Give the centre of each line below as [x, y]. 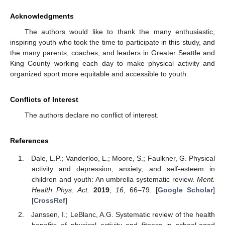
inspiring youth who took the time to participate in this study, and [113, 42]
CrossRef [49, 200]
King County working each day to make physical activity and [113, 64]
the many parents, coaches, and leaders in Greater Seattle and [113, 53]
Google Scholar [185, 190]
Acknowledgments [42, 16]
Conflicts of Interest [44, 100]
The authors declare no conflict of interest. [91, 115]
